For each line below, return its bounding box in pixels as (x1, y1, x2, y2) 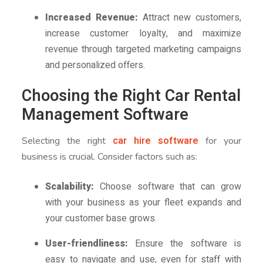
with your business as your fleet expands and (45, 195, 241, 210)
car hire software (113, 134, 198, 149)
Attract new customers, (137, 11, 241, 25)
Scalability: (45, 180, 95, 194)
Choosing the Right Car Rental (22, 85, 241, 108)
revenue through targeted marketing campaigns (45, 42, 241, 57)
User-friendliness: (45, 237, 129, 251)
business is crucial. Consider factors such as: (22, 150, 198, 164)
